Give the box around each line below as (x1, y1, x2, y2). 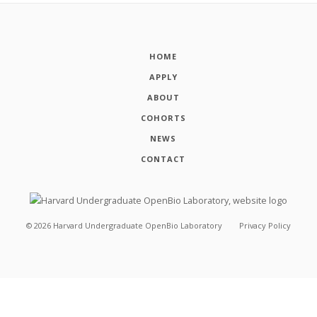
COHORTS (140, 113, 186, 124)
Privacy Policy (238, 219, 291, 231)
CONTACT (141, 154, 186, 165)
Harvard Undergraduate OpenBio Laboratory (53, 219, 223, 231)
